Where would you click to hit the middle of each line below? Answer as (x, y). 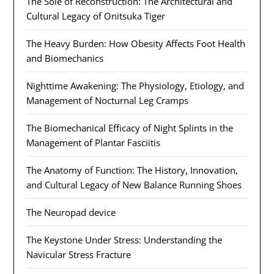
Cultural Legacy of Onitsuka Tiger (96, 16)
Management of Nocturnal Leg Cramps (108, 101)
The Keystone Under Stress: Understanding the (124, 240)
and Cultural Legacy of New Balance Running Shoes (134, 185)
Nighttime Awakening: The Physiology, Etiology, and (135, 86)
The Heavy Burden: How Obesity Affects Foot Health (136, 44)
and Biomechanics (65, 58)
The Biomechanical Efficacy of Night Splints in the (130, 128)
